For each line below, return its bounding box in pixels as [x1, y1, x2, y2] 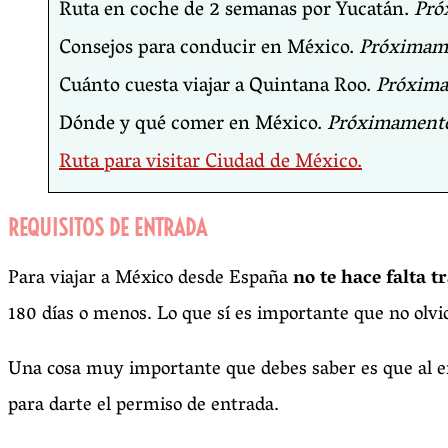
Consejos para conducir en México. [59, 30, 359, 69]
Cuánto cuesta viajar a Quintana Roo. [59, 68, 376, 107]
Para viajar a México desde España [8, 261, 293, 298]
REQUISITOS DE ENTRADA [8, 213, 207, 243]
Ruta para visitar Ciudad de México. [59, 144, 362, 183]
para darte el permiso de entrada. [8, 388, 279, 425]
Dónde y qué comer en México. [59, 106, 327, 145]
